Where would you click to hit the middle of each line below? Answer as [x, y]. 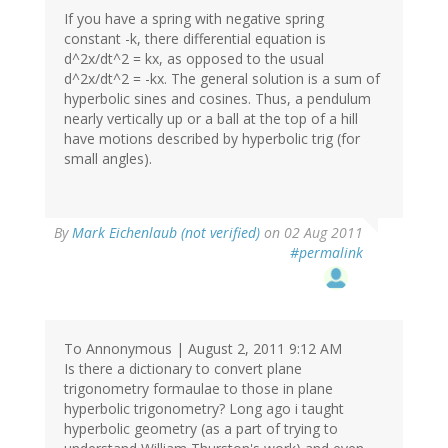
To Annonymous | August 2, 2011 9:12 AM [203, 348]
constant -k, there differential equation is [195, 38]
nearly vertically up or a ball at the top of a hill [211, 118]
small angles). [108, 158]
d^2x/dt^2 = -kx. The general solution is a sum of [222, 78]
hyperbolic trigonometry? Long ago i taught [204, 408]
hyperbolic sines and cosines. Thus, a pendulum [217, 98]
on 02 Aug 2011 [311, 232]
